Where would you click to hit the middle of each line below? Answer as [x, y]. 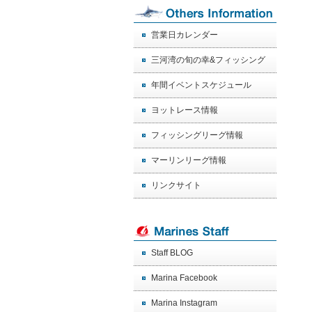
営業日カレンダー [185, 35]
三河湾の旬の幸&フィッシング [208, 60]
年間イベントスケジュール [201, 85]
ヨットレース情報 [185, 110]
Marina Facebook [184, 278]
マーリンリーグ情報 [189, 160]
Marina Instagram [184, 303]
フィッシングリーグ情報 [197, 135]
